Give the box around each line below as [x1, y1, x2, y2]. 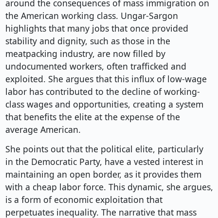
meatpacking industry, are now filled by [5, 48, 165, 60]
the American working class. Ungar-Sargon [5, 10, 178, 22]
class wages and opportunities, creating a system [5, 98, 203, 110]
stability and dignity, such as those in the [5, 35, 170, 47]
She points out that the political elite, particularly [5, 143, 203, 155]
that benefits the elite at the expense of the [5, 111, 180, 123]
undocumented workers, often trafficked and [5, 60, 186, 73]
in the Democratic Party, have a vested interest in [5, 156, 203, 168]
